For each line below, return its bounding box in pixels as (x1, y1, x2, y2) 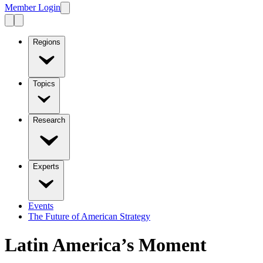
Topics (33, 79, 55, 88)
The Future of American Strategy (28, 211, 150, 221)
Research (33, 115, 65, 124)
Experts (33, 161, 59, 171)
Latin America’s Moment (5, 234, 207, 256)
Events (28, 200, 53, 211)
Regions (33, 37, 60, 46)
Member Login (5, 2, 60, 12)
